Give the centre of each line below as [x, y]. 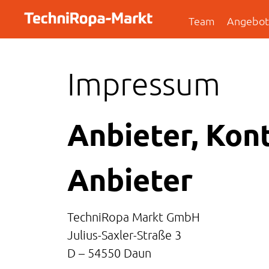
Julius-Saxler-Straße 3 [124, 234]
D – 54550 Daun [109, 252]
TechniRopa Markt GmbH [134, 216]
